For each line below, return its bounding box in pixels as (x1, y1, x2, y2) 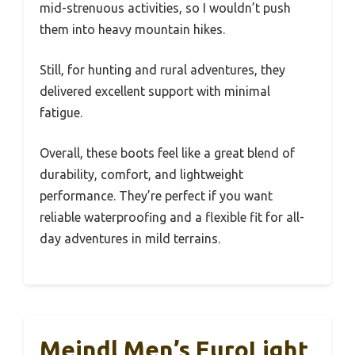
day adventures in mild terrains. (40, 231, 220, 246)
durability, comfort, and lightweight (40, 167, 243, 181)
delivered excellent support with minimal (40, 84, 270, 98)
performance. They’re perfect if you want (40, 189, 273, 203)
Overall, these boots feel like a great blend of (40, 146, 295, 160)
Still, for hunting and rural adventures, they (40, 63, 285, 77)
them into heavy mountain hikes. (40, 22, 225, 36)
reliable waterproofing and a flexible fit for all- (40, 210, 304, 224)
